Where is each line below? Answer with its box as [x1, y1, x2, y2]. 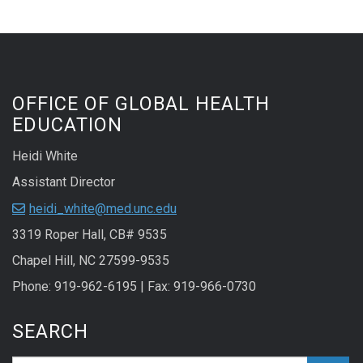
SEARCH [12, 320, 88, 344]
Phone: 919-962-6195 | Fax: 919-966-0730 [12, 279, 256, 295]
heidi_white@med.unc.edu [29, 201, 177, 217]
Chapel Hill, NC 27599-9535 [12, 253, 169, 269]
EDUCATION [12, 113, 122, 137]
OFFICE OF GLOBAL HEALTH [12, 92, 270, 116]
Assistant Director [12, 174, 115, 190]
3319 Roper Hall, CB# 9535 [12, 227, 167, 243]
